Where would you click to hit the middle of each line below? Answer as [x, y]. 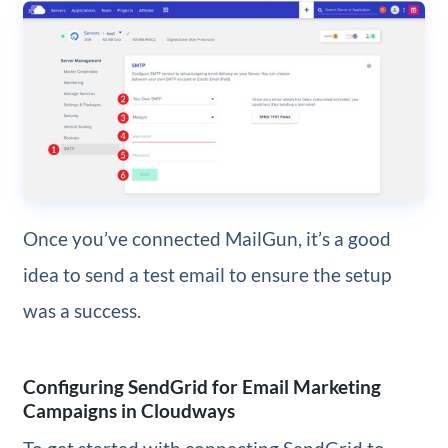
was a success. [81, 311]
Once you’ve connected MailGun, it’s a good [206, 239]
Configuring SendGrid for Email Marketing [201, 387]
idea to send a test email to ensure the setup [206, 275]
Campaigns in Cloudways [128, 411]
